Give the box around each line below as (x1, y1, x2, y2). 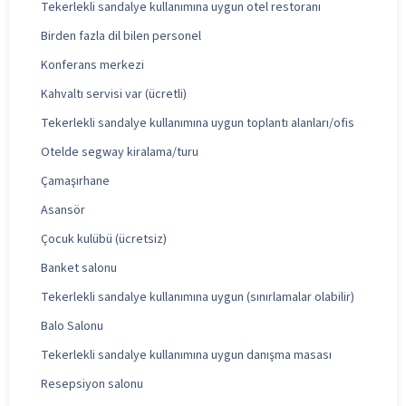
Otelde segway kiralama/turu (41, 142, 198, 161)
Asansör (41, 200, 85, 219)
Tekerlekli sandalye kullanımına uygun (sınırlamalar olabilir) (41, 287, 354, 306)
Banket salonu (41, 258, 117, 277)
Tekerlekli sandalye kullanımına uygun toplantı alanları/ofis (41, 113, 354, 132)
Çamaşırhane (41, 171, 110, 190)
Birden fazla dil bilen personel (41, 26, 201, 45)
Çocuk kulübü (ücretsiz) (41, 229, 167, 248)
